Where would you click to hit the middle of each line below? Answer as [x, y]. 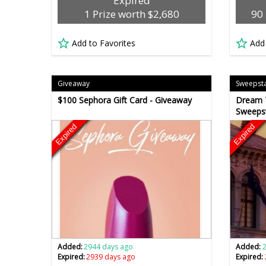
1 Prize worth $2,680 [132, 14]
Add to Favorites [104, 43]
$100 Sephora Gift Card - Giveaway [125, 100]
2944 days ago [109, 247]
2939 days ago [111, 257]
